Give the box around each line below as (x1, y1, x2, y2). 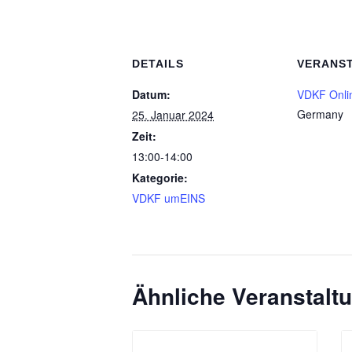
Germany (297, 106, 343, 122)
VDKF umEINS (132, 190, 205, 206)
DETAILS (132, 57, 184, 70)
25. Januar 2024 (132, 107, 214, 123)
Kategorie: (132, 170, 188, 185)
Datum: (132, 86, 170, 102)
